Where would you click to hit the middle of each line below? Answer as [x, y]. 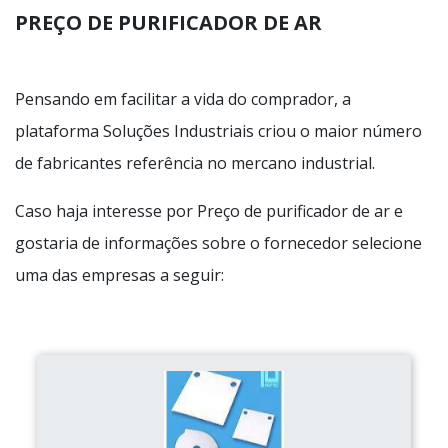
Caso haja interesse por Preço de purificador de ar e [209, 210]
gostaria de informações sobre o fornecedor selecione [218, 242]
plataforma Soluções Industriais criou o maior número [218, 130]
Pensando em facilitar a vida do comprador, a [183, 98]
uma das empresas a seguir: [119, 274]
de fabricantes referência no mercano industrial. [195, 162]
